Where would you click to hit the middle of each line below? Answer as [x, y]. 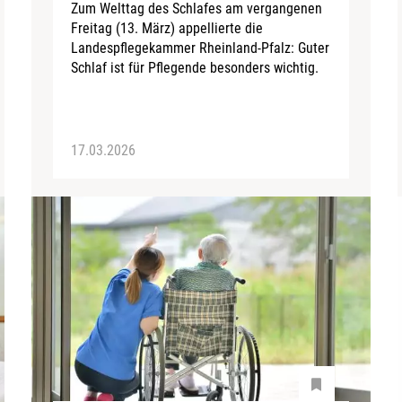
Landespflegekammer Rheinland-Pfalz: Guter [201, 48]
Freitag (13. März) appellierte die [167, 28]
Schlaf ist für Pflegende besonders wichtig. [195, 67]
